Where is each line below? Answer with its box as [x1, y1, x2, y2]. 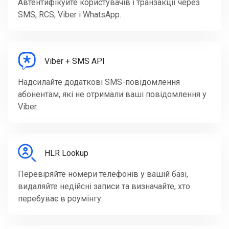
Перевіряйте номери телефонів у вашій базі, [18, 169, 188, 179]
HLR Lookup [44, 148, 88, 158]
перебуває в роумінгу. [18, 194, 103, 204]
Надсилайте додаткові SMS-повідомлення [18, 77, 180, 87]
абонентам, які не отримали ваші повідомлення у [18, 89, 207, 100]
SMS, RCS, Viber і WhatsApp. [18, 10, 121, 20]
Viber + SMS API [44, 56, 105, 66]
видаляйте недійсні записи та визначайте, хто [18, 181, 190, 192]
